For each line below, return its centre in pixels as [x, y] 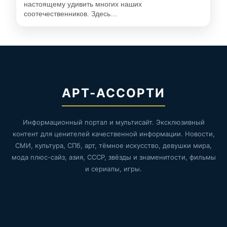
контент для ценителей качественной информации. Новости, [113, 134]
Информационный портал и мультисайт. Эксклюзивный [113, 122]
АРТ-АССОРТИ [113, 93]
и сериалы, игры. [113, 168]
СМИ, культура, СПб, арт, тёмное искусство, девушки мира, [113, 145]
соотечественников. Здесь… [71, 14]
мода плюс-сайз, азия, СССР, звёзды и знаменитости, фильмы [113, 157]
